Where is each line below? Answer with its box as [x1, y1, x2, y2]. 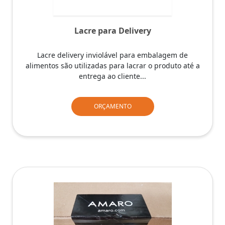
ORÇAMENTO [93, 101, 132, 110]
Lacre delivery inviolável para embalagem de [37, 50, 188, 60]
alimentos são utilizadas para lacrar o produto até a [25, 60, 200, 70]
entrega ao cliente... [79, 71, 146, 81]
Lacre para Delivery [74, 25, 151, 36]
